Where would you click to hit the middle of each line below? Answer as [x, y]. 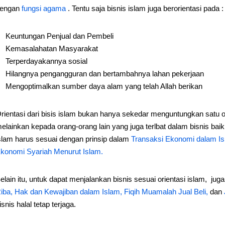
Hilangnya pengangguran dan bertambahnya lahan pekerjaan [104, 74]
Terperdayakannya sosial [46, 61]
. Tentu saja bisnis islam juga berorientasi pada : [145, 8]
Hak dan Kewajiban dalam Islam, [69, 192]
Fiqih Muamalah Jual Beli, [167, 192]
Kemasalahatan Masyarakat [51, 48]
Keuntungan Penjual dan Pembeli [59, 36]
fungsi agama [44, 8]
